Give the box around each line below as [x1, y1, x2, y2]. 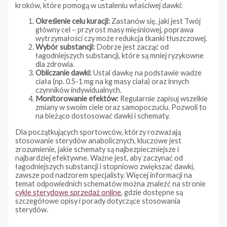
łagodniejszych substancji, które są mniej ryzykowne [35, 51, 204, 60]
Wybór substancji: [35, 43, 95, 52]
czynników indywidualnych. [35, 86, 122, 95]
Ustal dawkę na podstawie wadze [92, 68, 202, 78]
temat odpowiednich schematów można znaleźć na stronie [15, 179, 206, 188]
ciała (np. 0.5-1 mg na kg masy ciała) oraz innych [35, 77, 190, 86]
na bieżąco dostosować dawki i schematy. [35, 111, 170, 121]
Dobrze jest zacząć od [95, 43, 169, 52]
